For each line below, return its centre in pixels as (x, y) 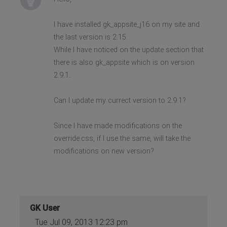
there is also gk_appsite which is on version (124, 62)
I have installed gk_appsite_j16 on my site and (126, 24)
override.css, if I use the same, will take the (122, 138)
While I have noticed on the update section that (128, 50)
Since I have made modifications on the (118, 126)
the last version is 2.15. (90, 37)
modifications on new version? (104, 151)
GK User (45, 208)
